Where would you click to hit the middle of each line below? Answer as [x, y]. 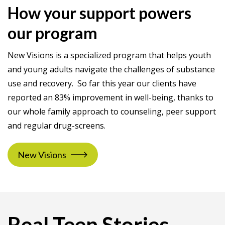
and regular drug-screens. [57, 126]
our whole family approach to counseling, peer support [112, 111]
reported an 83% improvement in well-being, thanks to [110, 97]
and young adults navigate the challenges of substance [111, 69]
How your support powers [99, 13]
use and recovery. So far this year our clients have [102, 83]
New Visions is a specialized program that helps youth [109, 55]
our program [52, 33]
